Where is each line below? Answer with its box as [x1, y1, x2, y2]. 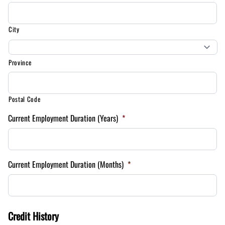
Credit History [8, 208, 59, 223]
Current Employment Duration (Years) [8, 112, 118, 124]
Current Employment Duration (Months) [8, 158, 124, 170]
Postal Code [9, 94, 41, 104]
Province [9, 57, 32, 67]
